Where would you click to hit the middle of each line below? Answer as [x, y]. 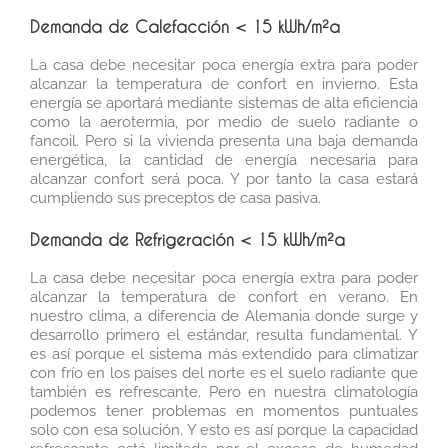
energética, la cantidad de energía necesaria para [224, 159]
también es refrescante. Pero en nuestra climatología [224, 391]
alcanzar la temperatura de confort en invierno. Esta [224, 83]
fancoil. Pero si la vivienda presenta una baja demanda [224, 140]
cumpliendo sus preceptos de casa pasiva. [175, 197]
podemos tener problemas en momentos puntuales [224, 410]
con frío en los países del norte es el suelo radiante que [224, 372]
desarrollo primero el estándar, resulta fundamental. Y [224, 334]
